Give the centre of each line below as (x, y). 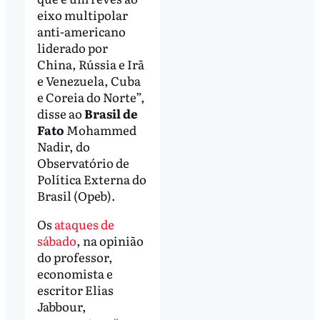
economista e (75, 273)
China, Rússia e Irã (90, 64)
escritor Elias (75, 289)
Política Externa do (91, 179)
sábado (56, 240)
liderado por (72, 48)
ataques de (84, 224)
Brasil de (111, 114)
